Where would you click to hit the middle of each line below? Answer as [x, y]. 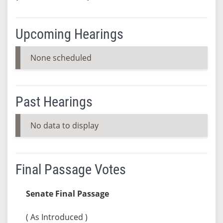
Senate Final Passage [67, 193]
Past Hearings [54, 102]
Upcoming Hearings [69, 34]
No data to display [64, 125]
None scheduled [61, 57]
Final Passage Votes [70, 169]
